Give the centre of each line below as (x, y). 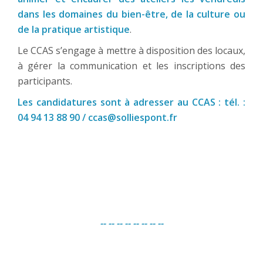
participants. (45, 81)
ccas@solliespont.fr (133, 118)
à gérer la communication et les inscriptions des (131, 66)
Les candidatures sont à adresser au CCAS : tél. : (131, 102)
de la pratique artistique (74, 30)
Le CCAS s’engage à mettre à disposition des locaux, (131, 51)
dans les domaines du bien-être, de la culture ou (131, 14)
